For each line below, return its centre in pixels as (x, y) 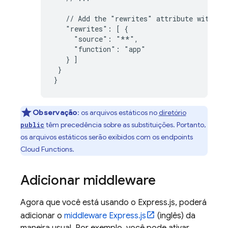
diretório (172, 112)
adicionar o (42, 216)
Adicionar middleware (88, 180)
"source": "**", (96, 39)
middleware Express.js (105, 216)
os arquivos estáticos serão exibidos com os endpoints (107, 137)
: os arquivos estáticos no (118, 112)
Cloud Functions (46, 149)
